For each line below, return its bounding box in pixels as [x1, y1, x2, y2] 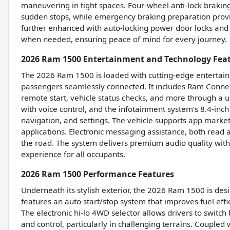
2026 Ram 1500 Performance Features [21, 168, 174, 180]
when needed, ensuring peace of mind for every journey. [21, 34, 227, 45]
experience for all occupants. [21, 149, 125, 160]
